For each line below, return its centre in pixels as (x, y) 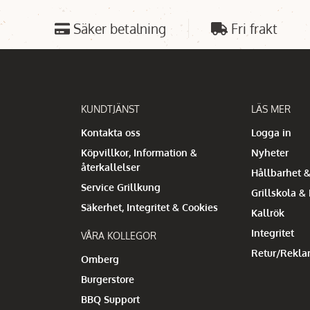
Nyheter (270, 152)
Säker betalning (119, 28)
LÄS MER (271, 109)
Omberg (100, 259)
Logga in (272, 132)
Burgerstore (107, 279)
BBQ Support (110, 299)
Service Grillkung (120, 187)
